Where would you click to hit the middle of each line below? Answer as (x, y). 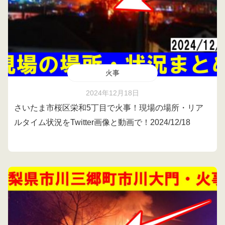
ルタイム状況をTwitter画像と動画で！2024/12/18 (102, 123)
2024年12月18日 (113, 93)
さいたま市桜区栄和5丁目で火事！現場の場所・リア (109, 108)
